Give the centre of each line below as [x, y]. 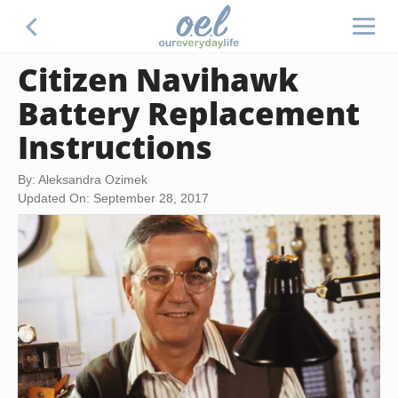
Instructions [115, 147]
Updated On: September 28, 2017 [113, 198]
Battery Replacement [189, 113]
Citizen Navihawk [158, 79]
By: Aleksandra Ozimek [83, 179]
